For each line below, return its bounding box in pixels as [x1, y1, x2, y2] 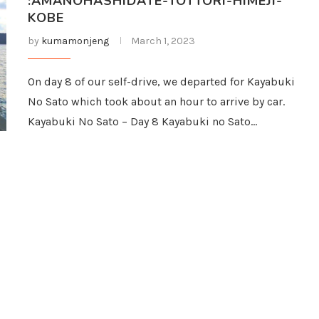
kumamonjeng [41, 35, 109, 47]
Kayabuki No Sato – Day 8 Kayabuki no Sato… [28, 115, 257, 128]
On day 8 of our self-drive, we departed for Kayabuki [28, 75, 295, 88]
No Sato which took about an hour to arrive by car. [28, 95, 285, 108]
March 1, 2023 [131, 35, 195, 47]
